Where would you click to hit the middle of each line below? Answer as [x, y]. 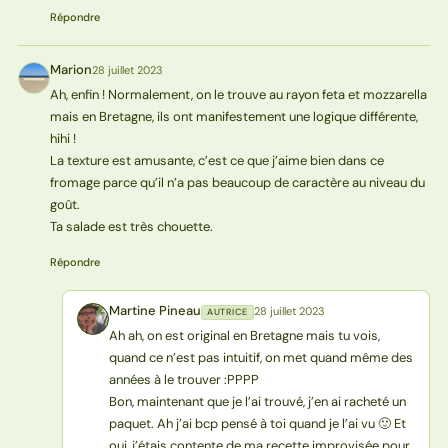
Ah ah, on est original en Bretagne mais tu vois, [244, 336]
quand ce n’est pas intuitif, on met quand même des [260, 358]
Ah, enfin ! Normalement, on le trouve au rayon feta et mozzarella [238, 95]
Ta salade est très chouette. [131, 227]
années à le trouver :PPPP [183, 380]
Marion [70, 70]
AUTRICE [227, 312]
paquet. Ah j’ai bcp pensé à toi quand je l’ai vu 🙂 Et [257, 424]
